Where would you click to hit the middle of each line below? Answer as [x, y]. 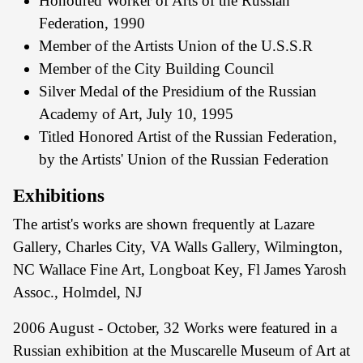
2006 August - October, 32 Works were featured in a [175, 328]
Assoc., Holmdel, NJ [77, 292]
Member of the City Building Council [156, 68]
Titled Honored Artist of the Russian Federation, [188, 137]
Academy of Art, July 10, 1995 [136, 114]
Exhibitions [59, 195]
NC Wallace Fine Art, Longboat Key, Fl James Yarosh [180, 269]
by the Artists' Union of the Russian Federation [184, 159]
